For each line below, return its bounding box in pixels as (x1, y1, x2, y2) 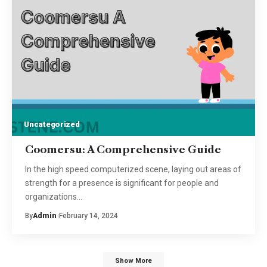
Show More (115, 256, 152, 265)
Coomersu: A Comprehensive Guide (24, 143, 221, 156)
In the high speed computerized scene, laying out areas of (24, 164, 241, 174)
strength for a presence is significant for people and (24, 178, 219, 188)
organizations (24, 191, 77, 201)
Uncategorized (24, 119, 80, 129)
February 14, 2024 (58, 211, 118, 220)
